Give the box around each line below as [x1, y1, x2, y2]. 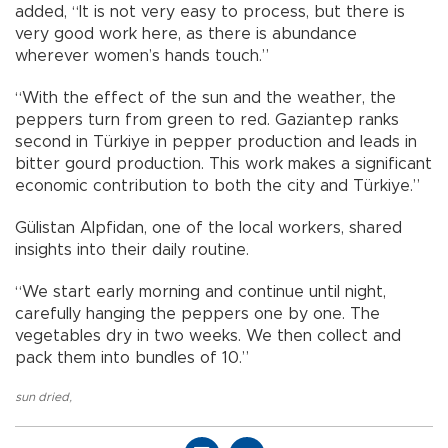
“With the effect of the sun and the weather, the [15, 90, 396, 107]
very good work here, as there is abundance [15, 26, 357, 43]
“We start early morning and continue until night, [15, 284, 386, 301]
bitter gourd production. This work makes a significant [15, 156, 432, 173]
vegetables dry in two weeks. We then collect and [15, 328, 401, 345]
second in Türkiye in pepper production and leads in [15, 134, 417, 151]
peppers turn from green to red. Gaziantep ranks [15, 112, 399, 129]
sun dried [15, 391, 69, 404]
